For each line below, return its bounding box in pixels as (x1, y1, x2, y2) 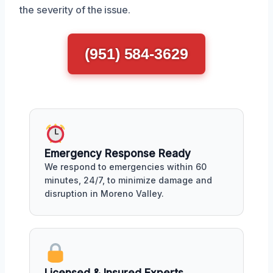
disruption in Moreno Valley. (44, 188, 164, 199)
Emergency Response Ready (44, 147, 191, 160)
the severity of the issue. (19, 4, 130, 16)
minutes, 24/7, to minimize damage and (44, 174, 212, 185)
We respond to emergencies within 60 (44, 161, 207, 172)
